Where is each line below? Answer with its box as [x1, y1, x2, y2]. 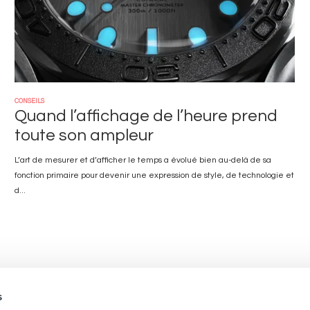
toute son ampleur [15, 127, 154, 144]
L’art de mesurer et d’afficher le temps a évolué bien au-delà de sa [15, 156, 271, 165]
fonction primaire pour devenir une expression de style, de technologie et [15, 171, 294, 180]
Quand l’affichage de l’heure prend [15, 107, 277, 125]
